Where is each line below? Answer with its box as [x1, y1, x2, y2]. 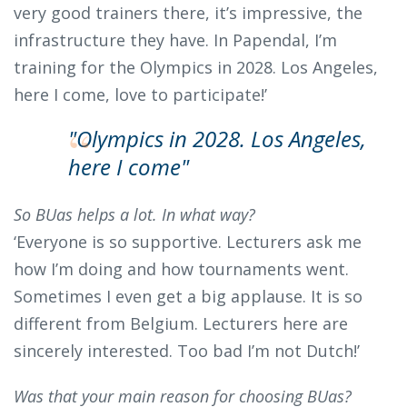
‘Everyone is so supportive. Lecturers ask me [14, 231, 362, 253]
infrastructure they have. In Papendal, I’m [14, 29, 337, 52]
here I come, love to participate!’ [14, 84, 267, 106]
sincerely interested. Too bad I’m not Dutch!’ [14, 340, 360, 362]
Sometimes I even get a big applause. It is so [14, 285, 362, 308]
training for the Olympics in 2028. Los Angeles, [14, 56, 378, 79]
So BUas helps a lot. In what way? [14, 203, 255, 226]
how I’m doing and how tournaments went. [14, 258, 349, 281]
